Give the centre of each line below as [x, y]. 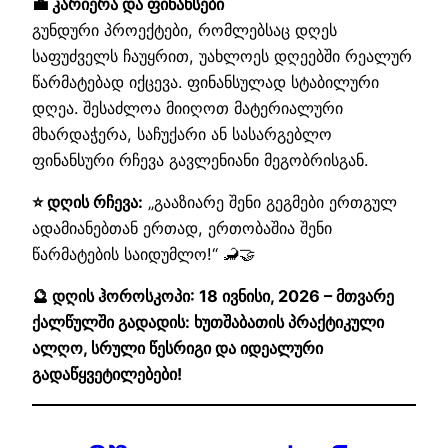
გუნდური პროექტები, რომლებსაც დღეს [184, 29]
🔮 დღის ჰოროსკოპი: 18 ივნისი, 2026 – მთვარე [213, 296]
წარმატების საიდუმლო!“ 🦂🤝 [143, 254]
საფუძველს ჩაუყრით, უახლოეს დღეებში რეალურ [222, 55]
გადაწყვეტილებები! [107, 374]
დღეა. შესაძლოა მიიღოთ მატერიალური [187, 107]
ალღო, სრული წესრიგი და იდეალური [177, 348]
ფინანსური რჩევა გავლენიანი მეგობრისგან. [200, 159]
